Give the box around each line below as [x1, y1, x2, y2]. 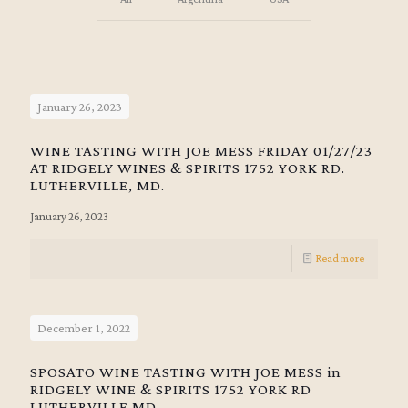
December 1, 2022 [37, 321, 130, 335]
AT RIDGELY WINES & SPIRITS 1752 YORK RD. [30, 159, 345, 177]
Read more [315, 251, 364, 265]
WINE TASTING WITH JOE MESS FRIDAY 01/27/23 [30, 142, 372, 159]
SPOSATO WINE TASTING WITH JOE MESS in [30, 363, 342, 381]
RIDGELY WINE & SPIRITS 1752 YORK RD [30, 381, 311, 398]
